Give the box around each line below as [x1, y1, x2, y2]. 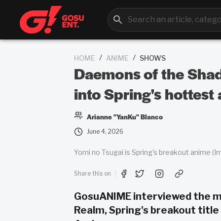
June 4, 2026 [87, 128, 123, 135]
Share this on [74, 170, 111, 177]
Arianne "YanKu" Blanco [87, 111, 163, 121]
